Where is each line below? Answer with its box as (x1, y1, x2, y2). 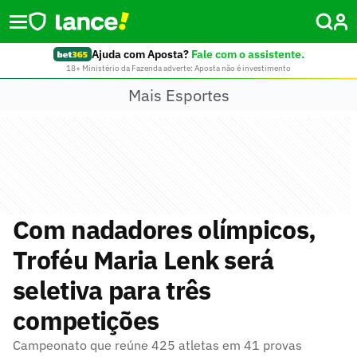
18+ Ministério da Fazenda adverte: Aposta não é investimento (66, 63, 291, 73)
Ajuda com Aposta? (91, 47, 189, 61)
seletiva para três (13, 273, 211, 307)
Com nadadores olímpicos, (13, 213, 316, 246)
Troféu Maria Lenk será (13, 243, 274, 277)
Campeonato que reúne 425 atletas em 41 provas (13, 337, 302, 353)
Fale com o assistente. (190, 47, 304, 61)
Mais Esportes (127, 84, 229, 106)
